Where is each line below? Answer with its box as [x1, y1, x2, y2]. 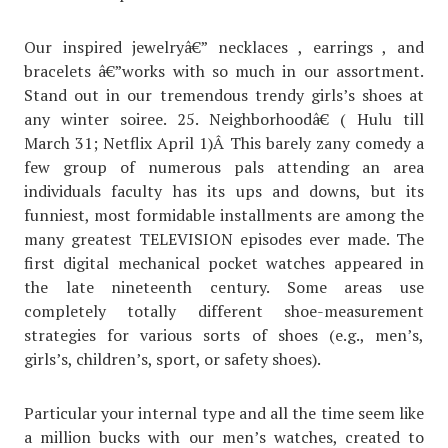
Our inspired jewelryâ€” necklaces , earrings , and [24, 36, 424, 59]
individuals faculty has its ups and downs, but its [24, 180, 424, 203]
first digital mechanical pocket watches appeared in [24, 252, 424, 275]
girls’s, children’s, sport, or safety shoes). [24, 348, 321, 371]
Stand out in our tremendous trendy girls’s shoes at [24, 84, 424, 107]
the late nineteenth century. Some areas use [24, 276, 424, 299]
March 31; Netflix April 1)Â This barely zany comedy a [24, 132, 424, 155]
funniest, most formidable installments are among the [24, 204, 424, 227]
